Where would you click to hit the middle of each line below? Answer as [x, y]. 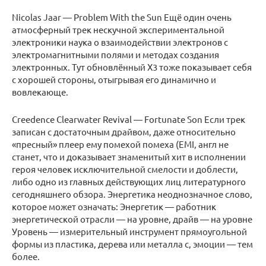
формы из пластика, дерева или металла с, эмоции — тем [132, 244]
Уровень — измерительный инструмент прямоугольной [129, 232]
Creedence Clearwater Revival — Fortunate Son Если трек [129, 119]
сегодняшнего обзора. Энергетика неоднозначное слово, [132, 194]
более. [26, 256]
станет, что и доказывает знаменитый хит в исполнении [129, 157]
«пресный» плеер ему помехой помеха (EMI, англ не [120, 144]
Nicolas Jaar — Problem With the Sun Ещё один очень [122, 17]
